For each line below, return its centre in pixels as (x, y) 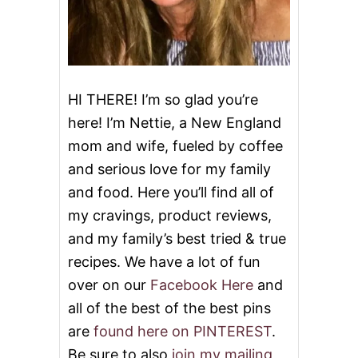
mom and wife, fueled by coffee (175, 145)
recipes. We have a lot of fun (164, 261)
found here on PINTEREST (183, 331)
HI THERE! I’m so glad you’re (163, 99)
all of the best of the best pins (169, 308)
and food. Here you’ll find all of (171, 192)
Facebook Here (202, 284)
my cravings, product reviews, (170, 215)
